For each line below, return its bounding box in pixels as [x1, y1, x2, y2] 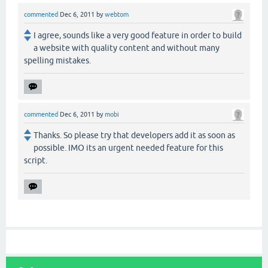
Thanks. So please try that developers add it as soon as [33, 130, 235, 141]
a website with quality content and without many [33, 43, 220, 53]
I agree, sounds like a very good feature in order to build [33, 31, 242, 41]
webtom [105, 11, 129, 18]
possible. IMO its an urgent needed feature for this [33, 143, 223, 153]
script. [24, 156, 47, 166]
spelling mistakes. [24, 56, 91, 66]
